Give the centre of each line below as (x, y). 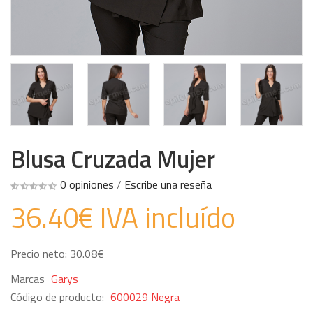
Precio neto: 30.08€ (57, 253)
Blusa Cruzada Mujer (113, 158)
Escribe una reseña (168, 184)
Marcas (29, 278)
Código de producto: (59, 297)
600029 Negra (145, 297)
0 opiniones (87, 184)
